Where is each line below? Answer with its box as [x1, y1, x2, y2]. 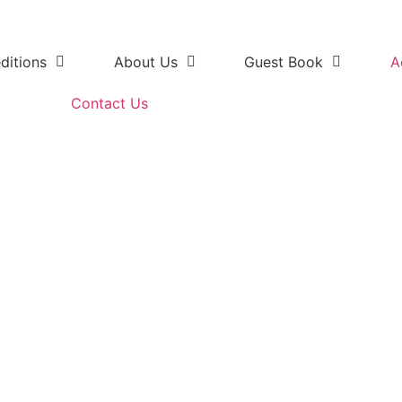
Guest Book [244, 52, 324, 71]
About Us [113, 52, 178, 71]
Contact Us [71, 93, 148, 112]
